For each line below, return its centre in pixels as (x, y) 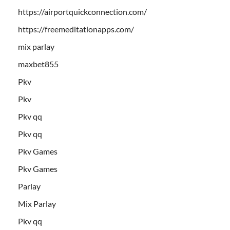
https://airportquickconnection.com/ (82, 11)
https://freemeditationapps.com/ (76, 29)
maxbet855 (38, 64)
